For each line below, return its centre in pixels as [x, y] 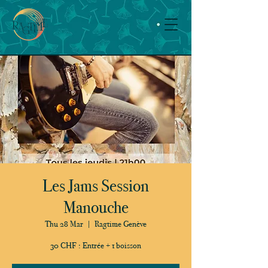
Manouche [96, 207]
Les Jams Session [96, 186]
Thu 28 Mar [64, 224]
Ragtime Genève [121, 224]
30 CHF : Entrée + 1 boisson [96, 246]
